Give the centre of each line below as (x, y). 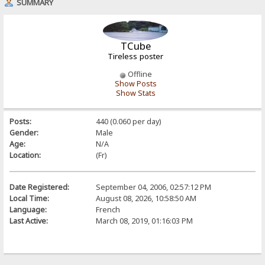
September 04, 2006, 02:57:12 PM (153, 187)
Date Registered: (40, 187)
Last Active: (29, 221)
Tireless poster (135, 56)
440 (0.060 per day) (128, 121)
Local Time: (30, 198)
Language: (28, 209)
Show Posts (135, 84)
